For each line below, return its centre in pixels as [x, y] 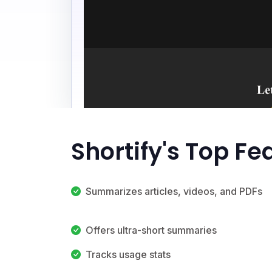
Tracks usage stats [128, 254]
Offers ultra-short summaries [151, 230]
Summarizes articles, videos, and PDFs [174, 191]
